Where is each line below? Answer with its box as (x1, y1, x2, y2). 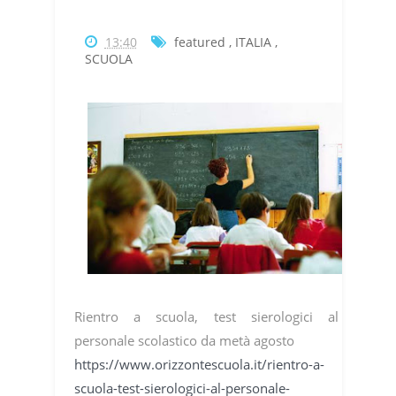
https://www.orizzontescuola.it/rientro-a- (73, 355, 324, 374)
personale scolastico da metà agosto (73, 331, 294, 350)
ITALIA (234, 34, 271, 51)
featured (173, 34, 225, 51)
